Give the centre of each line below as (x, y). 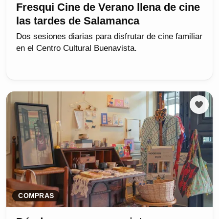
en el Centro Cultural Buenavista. (77, 48)
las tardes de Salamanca (78, 21)
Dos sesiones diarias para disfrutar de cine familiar (109, 36)
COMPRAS (36, 196)
